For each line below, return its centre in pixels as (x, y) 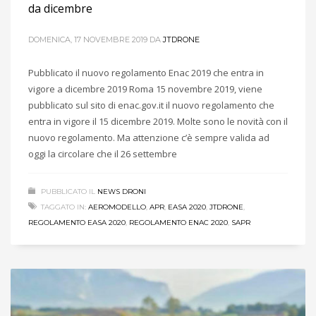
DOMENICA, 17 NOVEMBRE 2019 (88, 39)
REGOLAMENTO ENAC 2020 (178, 222)
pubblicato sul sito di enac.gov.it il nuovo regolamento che (151, 105)
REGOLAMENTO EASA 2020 (77, 222)
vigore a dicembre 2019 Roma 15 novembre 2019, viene (145, 89)
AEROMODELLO (117, 207)
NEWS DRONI (122, 191)
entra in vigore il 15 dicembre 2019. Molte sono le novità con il (158, 121)
